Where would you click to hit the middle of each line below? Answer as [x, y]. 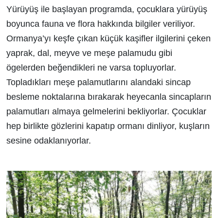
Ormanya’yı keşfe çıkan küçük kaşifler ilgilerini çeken [108, 38]
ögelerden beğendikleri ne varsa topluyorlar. [91, 67]
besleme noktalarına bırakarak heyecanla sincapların [109, 97]
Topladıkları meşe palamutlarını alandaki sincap [98, 82]
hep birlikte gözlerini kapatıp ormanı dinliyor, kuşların [108, 126]
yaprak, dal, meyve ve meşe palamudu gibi [89, 53]
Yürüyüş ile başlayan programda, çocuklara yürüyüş [107, 9]
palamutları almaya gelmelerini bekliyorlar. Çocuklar [106, 111]
